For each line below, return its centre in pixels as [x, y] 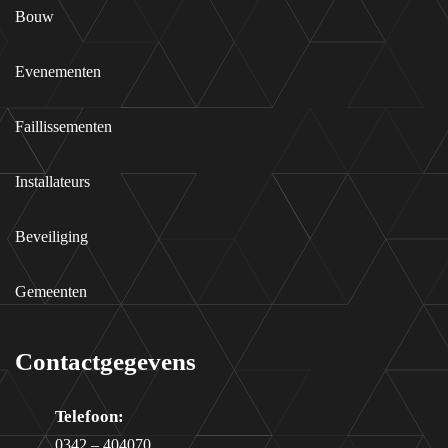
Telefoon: [89, 416]
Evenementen [58, 71]
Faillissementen [63, 126]
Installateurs [52, 181]
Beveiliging [51, 236]
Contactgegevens [105, 361]
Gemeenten [51, 291]
